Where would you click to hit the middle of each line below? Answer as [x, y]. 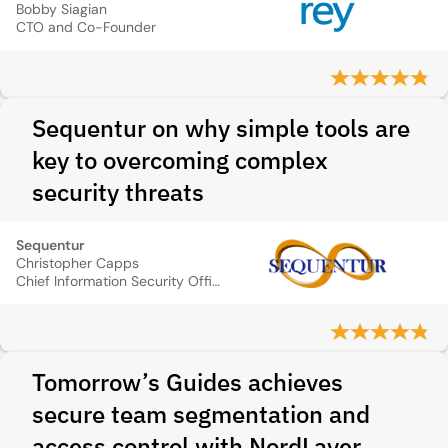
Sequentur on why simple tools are [221, 128]
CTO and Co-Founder [86, 27]
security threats [118, 192]
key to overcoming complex [180, 160]
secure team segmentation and [201, 414]
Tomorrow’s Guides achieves [187, 382]
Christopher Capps [77, 263]
